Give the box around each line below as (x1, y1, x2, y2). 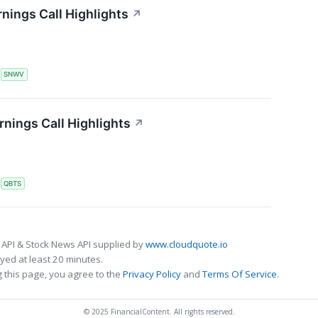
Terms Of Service (202, 268, 277, 281)
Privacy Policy (123, 268, 181, 281)
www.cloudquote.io (146, 238, 228, 251)
